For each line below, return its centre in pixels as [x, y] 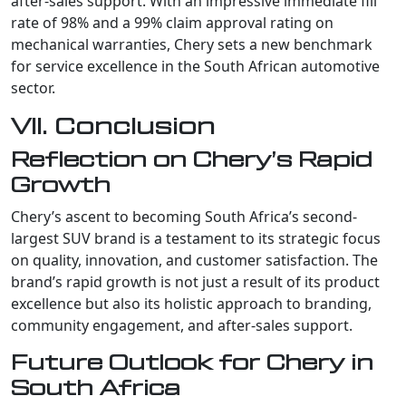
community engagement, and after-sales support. [182, 325]
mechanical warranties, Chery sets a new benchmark [192, 44]
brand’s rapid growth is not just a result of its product [195, 281]
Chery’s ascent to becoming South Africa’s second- [184, 216]
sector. [33, 87]
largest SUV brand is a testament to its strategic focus [196, 238]
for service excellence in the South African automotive [195, 66]
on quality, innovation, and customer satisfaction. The [194, 260]
